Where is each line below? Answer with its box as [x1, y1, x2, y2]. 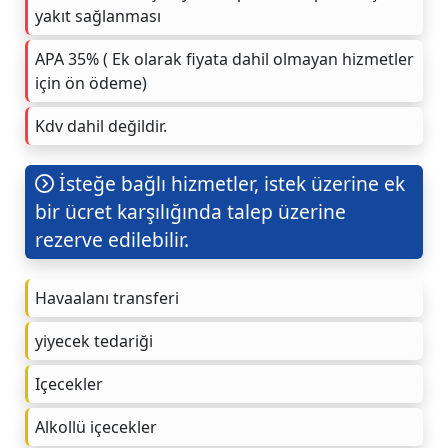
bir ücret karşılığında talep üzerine [35, 197, 346, 225]
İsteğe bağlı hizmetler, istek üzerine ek [54, 169, 406, 197]
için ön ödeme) [35, 71, 147, 94]
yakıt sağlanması [35, 4, 161, 27]
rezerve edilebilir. [35, 225, 189, 253]
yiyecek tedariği [35, 329, 153, 352]
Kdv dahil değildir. [35, 114, 167, 137]
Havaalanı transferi [35, 286, 179, 309]
